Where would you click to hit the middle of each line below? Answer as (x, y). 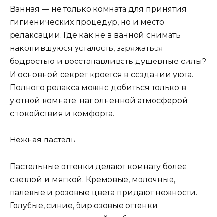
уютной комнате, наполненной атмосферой (99, 101)
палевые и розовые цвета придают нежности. (103, 192)
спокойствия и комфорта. (62, 114)
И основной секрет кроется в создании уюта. (101, 75)
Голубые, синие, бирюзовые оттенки (84, 205)
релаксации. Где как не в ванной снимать (95, 35)
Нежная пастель (43, 140)
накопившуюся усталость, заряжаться (86, 48)
